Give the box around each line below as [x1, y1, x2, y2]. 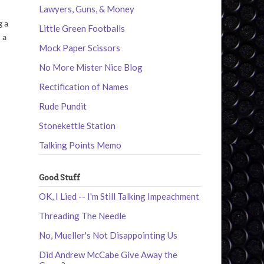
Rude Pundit [39, 100, 87, 111]
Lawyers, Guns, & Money [39, 3, 134, 14]
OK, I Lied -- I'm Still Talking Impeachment [39, 191, 199, 202]
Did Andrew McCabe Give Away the [39, 249, 177, 260]
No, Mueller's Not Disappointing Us [39, 230, 177, 241]
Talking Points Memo [39, 139, 121, 150]
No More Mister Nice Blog [39, 61, 143, 72]
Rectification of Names [39, 81, 128, 92]
